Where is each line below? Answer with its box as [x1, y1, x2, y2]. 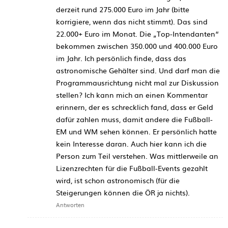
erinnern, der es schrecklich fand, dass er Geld [56, 101, 213, 112]
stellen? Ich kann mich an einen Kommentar [56, 89, 208, 100]
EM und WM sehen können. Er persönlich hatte [56, 126, 217, 136]
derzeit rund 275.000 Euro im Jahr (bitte [56, 4, 189, 14]
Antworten [56, 200, 84, 209]
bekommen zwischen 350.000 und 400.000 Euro [56, 40, 218, 51]
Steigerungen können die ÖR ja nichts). [56, 187, 190, 197]
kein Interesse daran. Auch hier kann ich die [56, 138, 207, 149]
